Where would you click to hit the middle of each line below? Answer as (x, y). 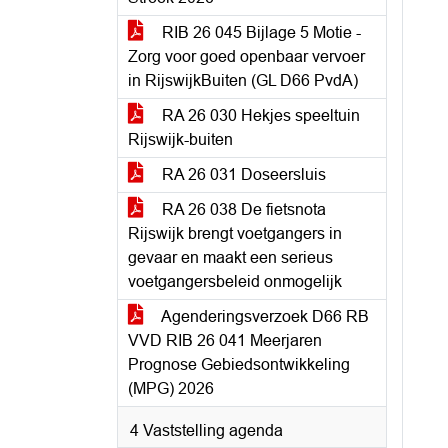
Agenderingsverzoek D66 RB (263, 316)
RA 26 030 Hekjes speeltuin (259, 115)
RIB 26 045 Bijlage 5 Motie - (259, 32)
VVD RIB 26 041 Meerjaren (225, 340)
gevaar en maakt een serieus (230, 257)
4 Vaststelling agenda (206, 430)
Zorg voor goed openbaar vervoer (246, 56)
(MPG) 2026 (171, 388)
